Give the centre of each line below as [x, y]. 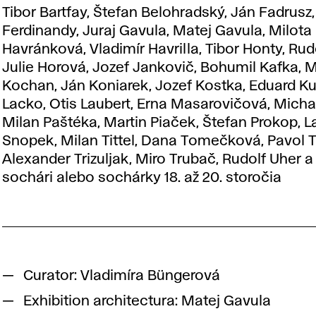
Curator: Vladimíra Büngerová [122, 276]
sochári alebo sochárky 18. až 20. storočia [142, 177]
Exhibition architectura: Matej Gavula [147, 301]
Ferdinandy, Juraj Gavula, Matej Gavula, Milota [157, 31]
